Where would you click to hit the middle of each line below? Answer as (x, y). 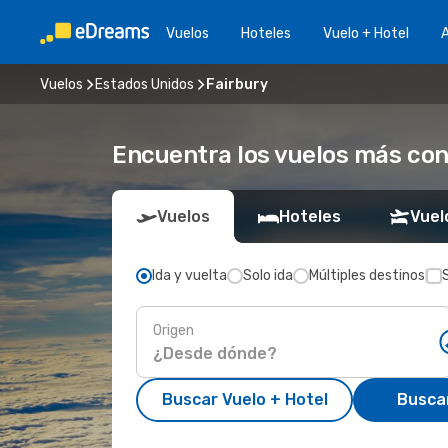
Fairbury (237, 84)
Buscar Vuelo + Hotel (244, 399)
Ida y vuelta (189, 275)
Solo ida (268, 275)
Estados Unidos (144, 84)
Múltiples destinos (367, 275)
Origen (173, 330)
